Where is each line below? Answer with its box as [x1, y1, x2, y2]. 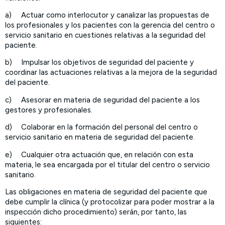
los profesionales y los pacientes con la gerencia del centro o [5, 20, 215, 30]
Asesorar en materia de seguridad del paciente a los [21, 95, 200, 104]
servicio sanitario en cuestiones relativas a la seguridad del [5, 30, 205, 40]
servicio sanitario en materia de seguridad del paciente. [5, 133, 195, 142]
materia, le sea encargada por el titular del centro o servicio [5, 160, 210, 169]
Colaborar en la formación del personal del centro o [21, 123, 198, 132]
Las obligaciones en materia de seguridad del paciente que [5, 187, 207, 196]
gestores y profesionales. [5, 105, 92, 115]
